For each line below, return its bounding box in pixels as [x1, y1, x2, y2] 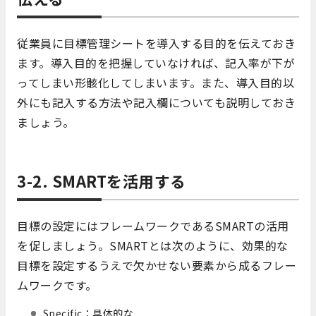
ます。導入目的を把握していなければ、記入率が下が [17, 54, 295, 71]
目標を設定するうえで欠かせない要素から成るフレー [17, 256, 296, 274]
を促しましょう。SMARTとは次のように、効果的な [17, 236, 288, 254]
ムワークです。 [17, 276, 97, 293]
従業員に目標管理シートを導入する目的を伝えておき [17, 34, 296, 51]
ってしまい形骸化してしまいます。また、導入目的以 [17, 73, 294, 91]
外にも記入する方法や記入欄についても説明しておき [17, 93, 296, 111]
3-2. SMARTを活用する [17, 169, 186, 192]
